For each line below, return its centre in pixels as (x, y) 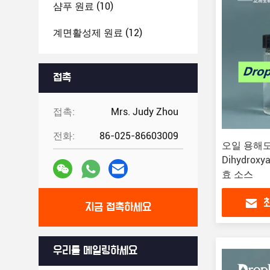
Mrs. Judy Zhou (145, 112)
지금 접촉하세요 (118, 207)
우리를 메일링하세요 (95, 251)
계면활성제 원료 (88, 33)
